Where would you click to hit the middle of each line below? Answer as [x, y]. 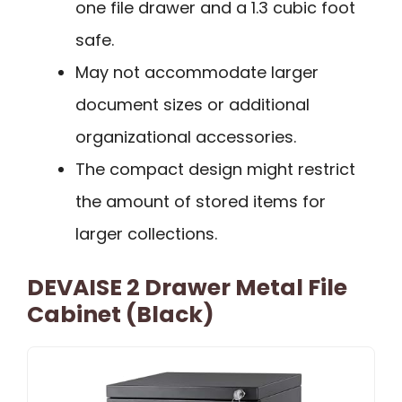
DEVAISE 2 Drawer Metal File [187, 287]
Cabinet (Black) [121, 314]
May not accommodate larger [197, 72]
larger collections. [146, 233]
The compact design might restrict [215, 169]
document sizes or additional [192, 104]
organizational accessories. [186, 136]
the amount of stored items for [201, 201]
